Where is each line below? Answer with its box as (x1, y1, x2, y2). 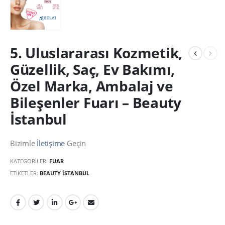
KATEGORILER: (10, 157, 49, 165)
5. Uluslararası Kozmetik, (10, 43, 183, 63)
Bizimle (10, 138, 35, 148)
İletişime (35, 138, 65, 148)
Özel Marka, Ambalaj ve (10, 76, 173, 96)
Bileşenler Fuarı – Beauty (10, 93, 182, 113)
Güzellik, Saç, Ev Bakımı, (10, 60, 175, 79)
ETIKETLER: (10, 169, 40, 177)
